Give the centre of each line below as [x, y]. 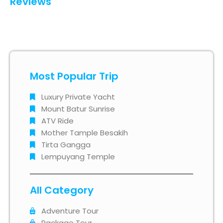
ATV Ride [57, 121]
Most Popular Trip [74, 76]
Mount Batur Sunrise [78, 109]
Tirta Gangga [66, 145]
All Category [62, 190]
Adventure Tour [70, 211]
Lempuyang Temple [78, 157]
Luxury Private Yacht [78, 97]
